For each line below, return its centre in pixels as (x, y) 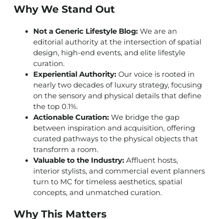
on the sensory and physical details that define (117, 96)
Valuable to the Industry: (79, 160)
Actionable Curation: (71, 117)
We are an (157, 31)
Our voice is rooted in (155, 74)
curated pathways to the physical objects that (116, 139)
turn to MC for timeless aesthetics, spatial (108, 182)
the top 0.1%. (55, 106)
